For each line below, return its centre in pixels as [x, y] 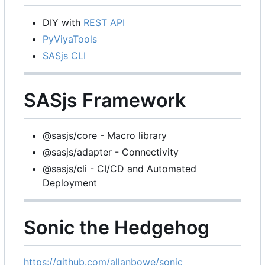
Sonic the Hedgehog [117, 227]
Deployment [70, 182]
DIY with [63, 23]
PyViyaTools [70, 39]
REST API [104, 23]
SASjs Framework [105, 101]
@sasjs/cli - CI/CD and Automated [119, 168]
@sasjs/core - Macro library [105, 135]
